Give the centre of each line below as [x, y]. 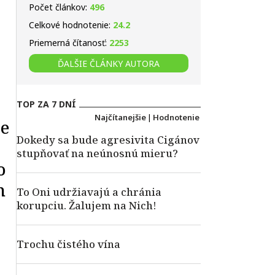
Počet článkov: [59, 7]
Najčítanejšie [120, 117]
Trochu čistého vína [68, 244]
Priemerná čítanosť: [69, 43]
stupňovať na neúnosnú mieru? [97, 153]
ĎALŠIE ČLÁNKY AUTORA [109, 63]
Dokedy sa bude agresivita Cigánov [108, 140]
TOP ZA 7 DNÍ [46, 104]
